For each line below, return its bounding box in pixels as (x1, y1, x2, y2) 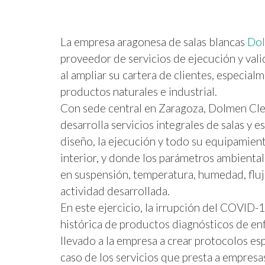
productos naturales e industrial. (60, 84, 217, 98)
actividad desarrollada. (60, 183, 170, 198)
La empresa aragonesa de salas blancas (60, 34, 247, 49)
